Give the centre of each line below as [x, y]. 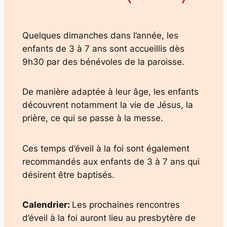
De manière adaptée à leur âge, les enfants [110, 92]
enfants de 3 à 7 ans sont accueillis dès [103, 48]
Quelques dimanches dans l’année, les [100, 35]
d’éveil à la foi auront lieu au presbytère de [109, 218]
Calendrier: [47, 205]
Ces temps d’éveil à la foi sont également [106, 148]
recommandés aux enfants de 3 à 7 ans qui [111, 161]
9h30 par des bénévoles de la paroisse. [103, 62]
